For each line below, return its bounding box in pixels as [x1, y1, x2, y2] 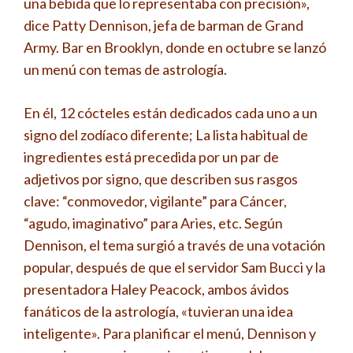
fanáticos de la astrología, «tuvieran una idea [24, 303, 293, 320]
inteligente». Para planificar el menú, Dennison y [24, 325, 316, 342]
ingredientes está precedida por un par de [24, 148, 279, 165]
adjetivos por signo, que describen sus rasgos [24, 170, 298, 188]
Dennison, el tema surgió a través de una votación [24, 236, 325, 254]
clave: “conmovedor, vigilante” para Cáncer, [24, 192, 287, 210]
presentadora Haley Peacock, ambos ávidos [24, 281, 289, 298]
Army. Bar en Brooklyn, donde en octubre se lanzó [24, 39, 326, 56]
